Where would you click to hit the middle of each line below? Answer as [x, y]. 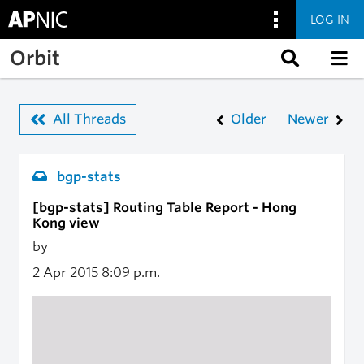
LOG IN [330, 19]
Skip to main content [76, 48]
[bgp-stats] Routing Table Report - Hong [165, 208]
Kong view [66, 223]
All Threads [89, 119]
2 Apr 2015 [67, 273]
